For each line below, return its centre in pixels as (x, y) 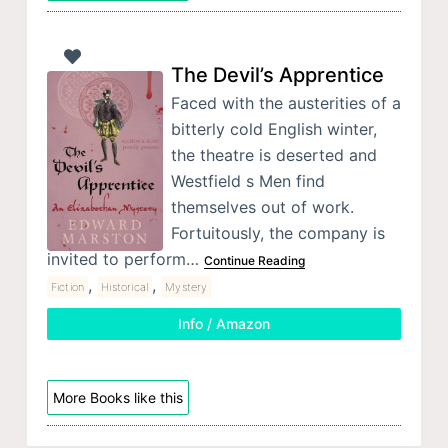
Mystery (186, 287)
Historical (125, 287)
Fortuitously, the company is (277, 233)
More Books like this (117, 398)
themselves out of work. (262, 207)
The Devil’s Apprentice (277, 75)
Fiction (67, 287)
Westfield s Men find (247, 181)
